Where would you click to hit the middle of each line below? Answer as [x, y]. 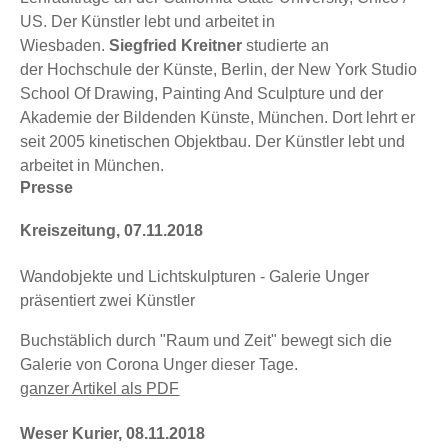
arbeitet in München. [92, 165]
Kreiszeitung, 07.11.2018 [112, 231]
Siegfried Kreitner [176, 45]
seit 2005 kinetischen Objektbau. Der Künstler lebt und [213, 141]
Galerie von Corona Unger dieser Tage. [159, 364]
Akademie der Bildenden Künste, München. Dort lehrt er [218, 117]
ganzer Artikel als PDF [100, 388]
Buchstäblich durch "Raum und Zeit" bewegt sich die [206, 340]
